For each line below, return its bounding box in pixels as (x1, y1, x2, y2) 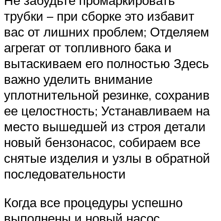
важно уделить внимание (4, 71, 152, 87)
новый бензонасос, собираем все (4, 134, 200, 150)
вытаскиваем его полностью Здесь (4, 55, 209, 72)
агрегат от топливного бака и (4, 39, 172, 56)
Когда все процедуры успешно (4, 194, 183, 210)
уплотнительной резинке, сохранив (4, 87, 210, 103)
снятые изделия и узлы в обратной (4, 150, 210, 166)
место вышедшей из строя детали (4, 118, 206, 135)
